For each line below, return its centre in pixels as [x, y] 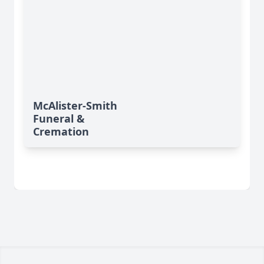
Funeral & [59, 119]
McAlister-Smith [75, 106]
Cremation [61, 132]
